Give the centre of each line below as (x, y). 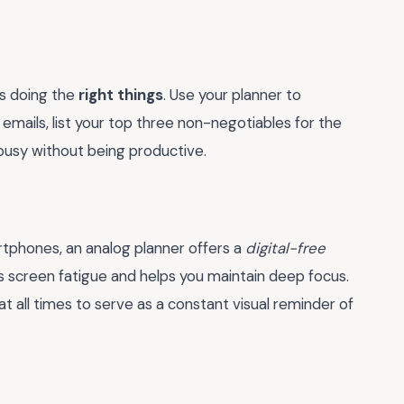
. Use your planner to (232, 95)
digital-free (285, 248)
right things (121, 95)
